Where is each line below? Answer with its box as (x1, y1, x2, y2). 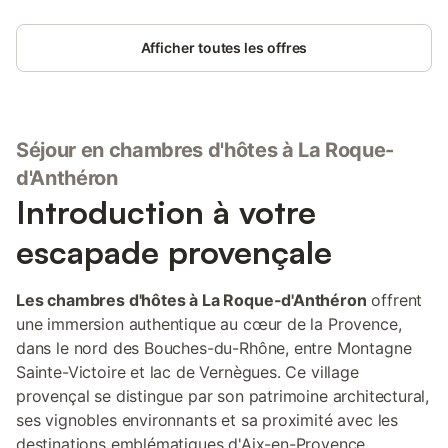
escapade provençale (16, 232, 332, 272)
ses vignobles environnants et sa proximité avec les (16, 410, 399, 430)
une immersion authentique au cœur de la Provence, (16, 314, 402, 334)
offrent (366, 290, 423, 310)
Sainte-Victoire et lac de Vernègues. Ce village (16, 362, 359, 382)
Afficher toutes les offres (140, 39, 308, 56)
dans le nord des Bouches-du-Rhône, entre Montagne (16, 338, 412, 358)
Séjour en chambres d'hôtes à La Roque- (16, 138, 395, 162)
